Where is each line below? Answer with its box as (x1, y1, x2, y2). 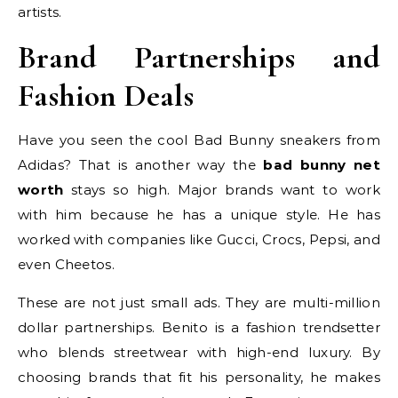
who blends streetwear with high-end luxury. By (18, 344, 380, 362)
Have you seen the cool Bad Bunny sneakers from (18, 131, 380, 149)
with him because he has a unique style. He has (18, 206, 380, 224)
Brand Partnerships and (18, 38, 380, 77)
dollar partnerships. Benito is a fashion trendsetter (18, 319, 380, 337)
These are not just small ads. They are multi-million (18, 294, 380, 312)
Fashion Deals (18, 76, 194, 115)
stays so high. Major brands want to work (63, 181, 380, 199)
